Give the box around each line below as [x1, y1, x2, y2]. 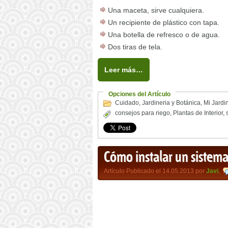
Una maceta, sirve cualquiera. [108, 6, 204, 14]
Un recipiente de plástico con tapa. [108, 18, 219, 26]
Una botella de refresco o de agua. [108, 31, 220, 39]
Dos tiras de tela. [108, 43, 162, 51]
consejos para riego [115, 109, 170, 117]
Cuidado [115, 99, 139, 106]
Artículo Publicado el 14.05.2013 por [104, 167, 206, 175]
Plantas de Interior [173, 109, 223, 117]
